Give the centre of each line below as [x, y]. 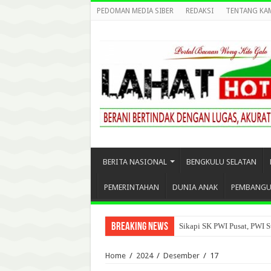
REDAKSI [199, 11]
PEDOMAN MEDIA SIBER [135, 11]
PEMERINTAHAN [131, 187]
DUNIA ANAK [195, 187]
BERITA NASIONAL [135, 162]
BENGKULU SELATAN [221, 162]
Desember [181, 256]
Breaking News [139, 227]
